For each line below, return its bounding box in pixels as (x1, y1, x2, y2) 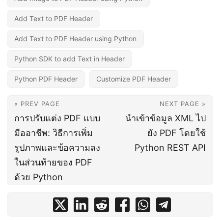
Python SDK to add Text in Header (14, 54, 125, 63)
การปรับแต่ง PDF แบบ (14, 112, 100, 123)
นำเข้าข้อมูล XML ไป (125, 112, 206, 123)
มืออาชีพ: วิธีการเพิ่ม (14, 127, 93, 138)
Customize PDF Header (96, 74, 171, 83)
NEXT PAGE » (160, 99, 206, 108)
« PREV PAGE (14, 99, 60, 108)
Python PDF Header (14, 74, 78, 83)
